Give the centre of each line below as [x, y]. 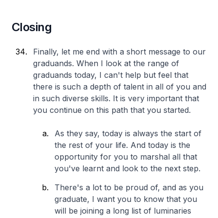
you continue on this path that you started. [112, 110]
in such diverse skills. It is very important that [116, 98]
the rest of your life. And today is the [122, 145]
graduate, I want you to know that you [126, 199]
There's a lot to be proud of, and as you [129, 187]
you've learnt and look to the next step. [129, 168]
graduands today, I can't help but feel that [111, 75]
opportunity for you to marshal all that [126, 157]
